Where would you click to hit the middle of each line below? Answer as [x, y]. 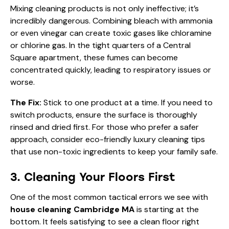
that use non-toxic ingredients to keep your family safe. [114, 151]
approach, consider [48, 139]
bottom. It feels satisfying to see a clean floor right [105, 221]
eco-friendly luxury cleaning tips [145, 139]
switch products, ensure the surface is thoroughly [104, 114]
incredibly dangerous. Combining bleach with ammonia [111, 20]
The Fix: [26, 102]
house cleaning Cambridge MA [72, 209]
